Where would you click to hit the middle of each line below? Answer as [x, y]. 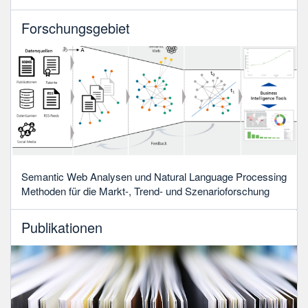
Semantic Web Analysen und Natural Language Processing [154, 177]
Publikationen [62, 227]
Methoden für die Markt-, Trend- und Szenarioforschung [145, 191]
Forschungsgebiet [76, 27]
